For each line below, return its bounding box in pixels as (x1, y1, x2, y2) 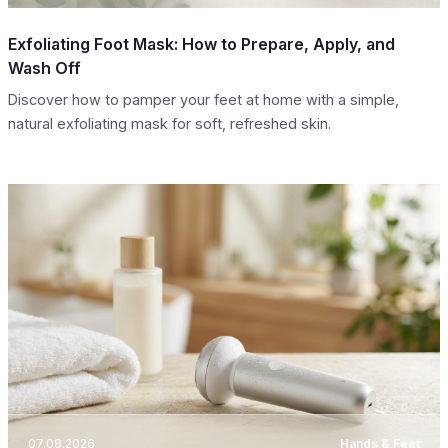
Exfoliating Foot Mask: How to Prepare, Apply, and (8, 33, 395, 54)
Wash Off (8, 57, 81, 78)
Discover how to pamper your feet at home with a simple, (8, 90, 399, 108)
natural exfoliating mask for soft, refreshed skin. (8, 114, 331, 132)
